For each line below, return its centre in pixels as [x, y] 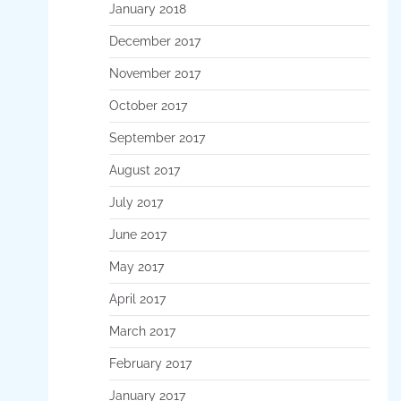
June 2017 [137, 234]
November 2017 [154, 73]
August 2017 [144, 170]
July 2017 [136, 202]
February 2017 [150, 363]
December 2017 [154, 41]
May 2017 [136, 266]
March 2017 [142, 331]
